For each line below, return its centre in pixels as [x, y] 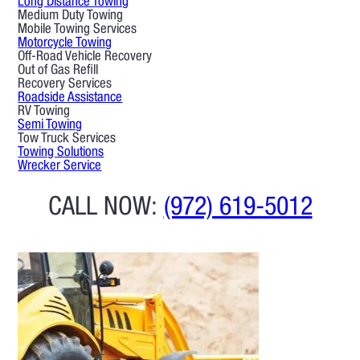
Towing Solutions [61, 153]
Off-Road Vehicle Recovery [85, 58]
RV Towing [44, 112]
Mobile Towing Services [78, 31]
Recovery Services [65, 85]
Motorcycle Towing [65, 44]
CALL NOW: [106, 209]
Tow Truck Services [67, 140]
